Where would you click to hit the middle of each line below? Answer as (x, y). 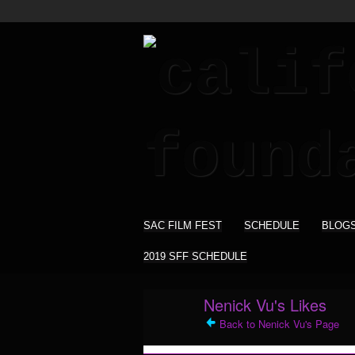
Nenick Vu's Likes (265, 304)
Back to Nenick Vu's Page (279, 324)
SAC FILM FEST (183, 225)
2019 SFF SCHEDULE (195, 256)
